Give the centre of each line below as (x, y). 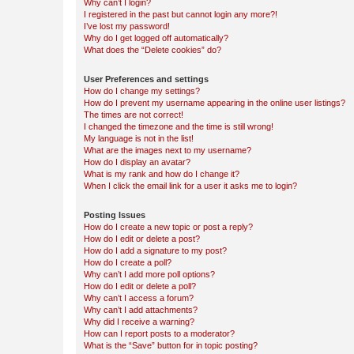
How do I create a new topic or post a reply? (168, 227)
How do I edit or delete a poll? (140, 286)
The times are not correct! (134, 115)
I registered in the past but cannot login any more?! (181, 14)
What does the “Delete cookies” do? (153, 50)
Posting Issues (115, 215)
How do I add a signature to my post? (155, 250)
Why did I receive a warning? (139, 322)
